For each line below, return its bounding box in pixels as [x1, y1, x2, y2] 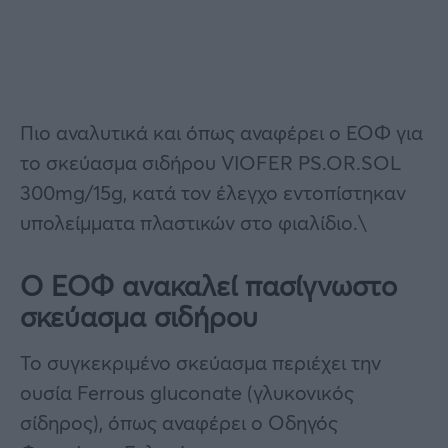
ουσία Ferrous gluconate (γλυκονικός [20, 378, 354, 406]
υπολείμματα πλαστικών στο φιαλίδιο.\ [20, 208, 366, 236]
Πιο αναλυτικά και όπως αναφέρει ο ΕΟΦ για [20, 118, 423, 146]
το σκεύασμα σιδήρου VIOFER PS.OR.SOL [20, 148, 401, 176]
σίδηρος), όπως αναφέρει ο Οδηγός [20, 408, 338, 436]
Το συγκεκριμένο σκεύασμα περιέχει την [20, 348, 381, 376]
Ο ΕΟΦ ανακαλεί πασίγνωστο [20, 266, 397, 304]
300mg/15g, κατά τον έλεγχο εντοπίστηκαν [20, 178, 406, 206]
